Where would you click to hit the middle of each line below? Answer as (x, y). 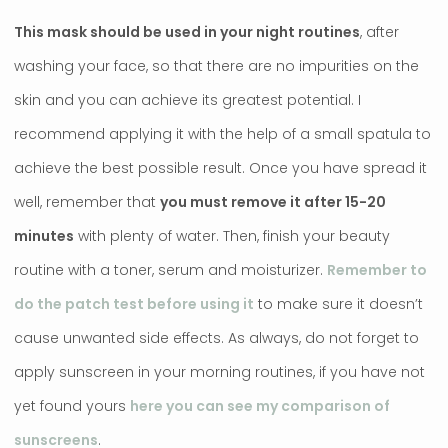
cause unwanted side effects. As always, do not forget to (216, 337)
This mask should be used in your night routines (187, 31)
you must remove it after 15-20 (273, 201)
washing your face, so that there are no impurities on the (216, 65)
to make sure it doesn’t (338, 303)
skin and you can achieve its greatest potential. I (187, 99)
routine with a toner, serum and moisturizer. (170, 269)
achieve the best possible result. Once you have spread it (220, 167)
